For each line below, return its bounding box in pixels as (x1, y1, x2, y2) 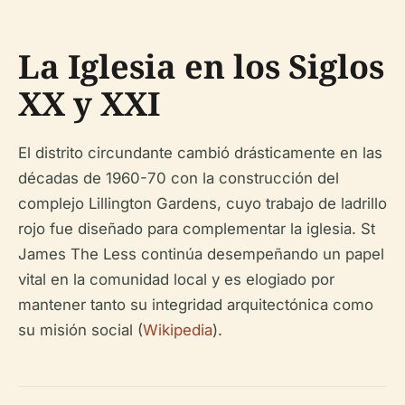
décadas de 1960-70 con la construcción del (18, 168, 339, 187)
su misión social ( (18, 320, 143, 339)
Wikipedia (143, 320, 212, 339)
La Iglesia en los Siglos (18, 43, 384, 89)
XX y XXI (18, 80, 160, 126)
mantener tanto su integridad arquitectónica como (18, 295, 373, 314)
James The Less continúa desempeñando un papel (18, 244, 384, 263)
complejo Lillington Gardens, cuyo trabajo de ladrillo (18, 193, 387, 212)
